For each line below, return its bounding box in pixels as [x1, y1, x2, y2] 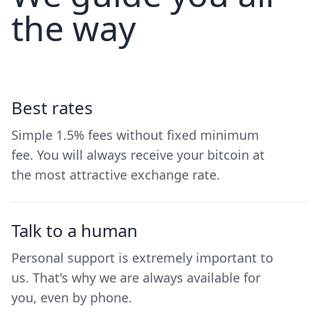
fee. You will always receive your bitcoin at [11, 146, 265, 163]
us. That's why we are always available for [11, 268, 261, 286]
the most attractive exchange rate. [11, 165, 220, 183]
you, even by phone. [11, 288, 132, 306]
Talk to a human [11, 218, 138, 242]
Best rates [11, 95, 93, 119]
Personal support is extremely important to [11, 248, 273, 266]
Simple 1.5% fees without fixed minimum [11, 126, 259, 143]
